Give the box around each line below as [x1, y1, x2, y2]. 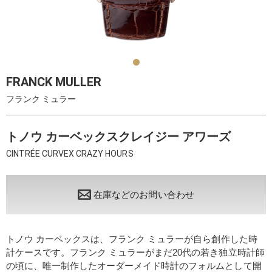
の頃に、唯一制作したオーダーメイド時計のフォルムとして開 [6, 260, 262, 271]
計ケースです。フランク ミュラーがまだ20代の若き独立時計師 [6, 247, 265, 257]
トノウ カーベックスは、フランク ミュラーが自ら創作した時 [6, 234, 257, 244]
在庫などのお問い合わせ [93, 189, 194, 200]
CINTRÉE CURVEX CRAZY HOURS [6, 149, 134, 158]
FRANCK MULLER [6, 75, 102, 89]
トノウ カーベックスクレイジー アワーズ [6, 129, 231, 144]
